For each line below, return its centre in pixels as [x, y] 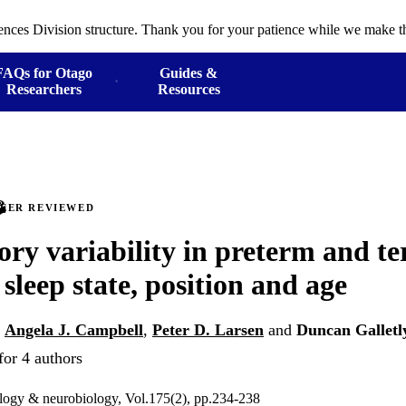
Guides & [189, 73]
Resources [188, 89]
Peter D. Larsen [208, 330]
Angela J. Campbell [74, 330]
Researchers [43, 89]
